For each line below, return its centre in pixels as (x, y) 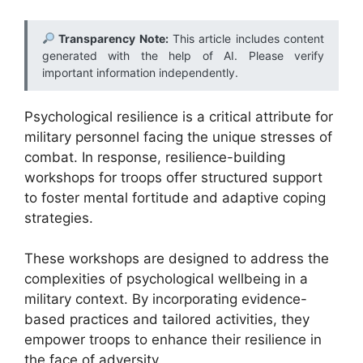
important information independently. (140, 72)
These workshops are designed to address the (177, 258)
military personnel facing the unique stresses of (178, 137)
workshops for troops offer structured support (173, 177)
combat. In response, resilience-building (155, 157)
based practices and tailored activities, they (167, 319)
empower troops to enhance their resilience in (173, 340)
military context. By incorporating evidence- (166, 299)
